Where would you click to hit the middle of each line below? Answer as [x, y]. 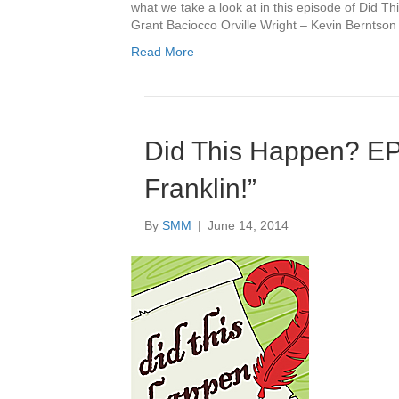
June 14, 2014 [248, 225]
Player [348, 282]
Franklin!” [200, 188]
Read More [163, 52]
